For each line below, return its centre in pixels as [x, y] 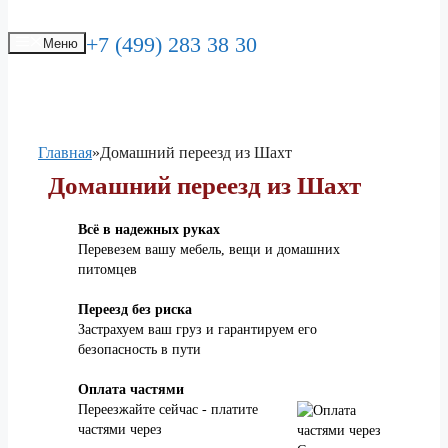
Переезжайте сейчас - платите [168, 410]
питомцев [107, 270]
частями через [120, 430]
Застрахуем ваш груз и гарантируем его [197, 330]
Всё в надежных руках [149, 230]
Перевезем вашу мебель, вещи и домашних [209, 250]
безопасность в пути [139, 350]
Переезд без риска [135, 310]
